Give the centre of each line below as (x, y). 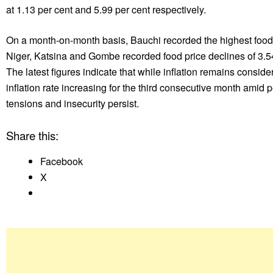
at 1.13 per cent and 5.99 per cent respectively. (106, 9)
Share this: (32, 135)
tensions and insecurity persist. (73, 103)
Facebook (62, 161)
